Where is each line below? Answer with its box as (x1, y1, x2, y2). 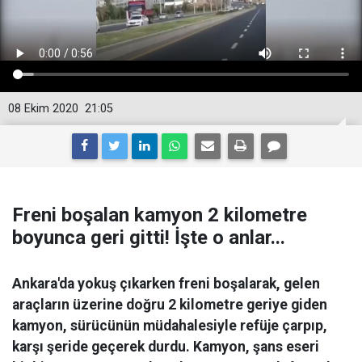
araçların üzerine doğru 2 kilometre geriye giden (12, 297, 327, 313)
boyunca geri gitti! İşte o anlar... (12, 226, 285, 249)
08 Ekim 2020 (8, 102, 78, 116)
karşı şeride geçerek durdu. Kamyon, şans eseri (12, 339, 319, 355)
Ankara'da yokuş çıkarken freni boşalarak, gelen (12, 276, 320, 292)
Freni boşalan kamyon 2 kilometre (12, 204, 307, 226)
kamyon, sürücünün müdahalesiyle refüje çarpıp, (12, 318, 327, 334)
